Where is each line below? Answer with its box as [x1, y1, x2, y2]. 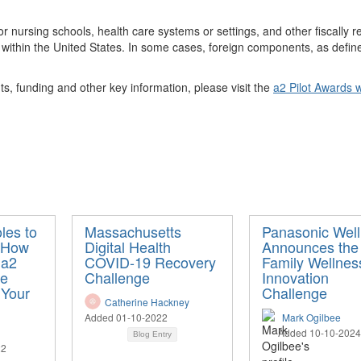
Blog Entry [133, 329, 172, 338]
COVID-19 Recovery [85, 251, 216, 272]
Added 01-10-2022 [85, 309, 168, 324]
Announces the [262, 235, 359, 257]
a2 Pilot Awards [273, 78, 355, 95]
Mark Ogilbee [282, 309, 341, 324]
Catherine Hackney [105, 294, 189, 309]
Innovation [262, 266, 329, 288]
